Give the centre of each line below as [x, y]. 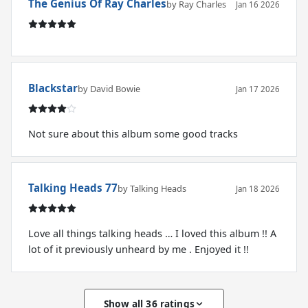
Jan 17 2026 [258, 89]
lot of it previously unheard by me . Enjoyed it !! [139, 250]
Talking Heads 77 [73, 188]
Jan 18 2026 [258, 189]
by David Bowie [109, 88]
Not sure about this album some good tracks [133, 133]
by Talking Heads [152, 189]
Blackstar [53, 88]
